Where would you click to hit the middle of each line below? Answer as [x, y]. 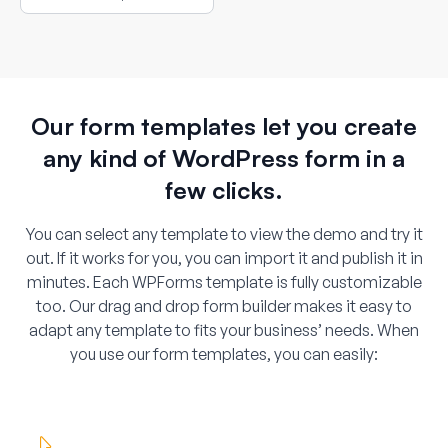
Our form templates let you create [224, 125]
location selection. [77, 11]
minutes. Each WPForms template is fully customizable [224, 281]
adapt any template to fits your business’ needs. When [224, 329]
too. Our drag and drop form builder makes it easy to [224, 305]
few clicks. [224, 189]
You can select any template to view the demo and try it [224, 233]
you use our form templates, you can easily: [224, 353]
